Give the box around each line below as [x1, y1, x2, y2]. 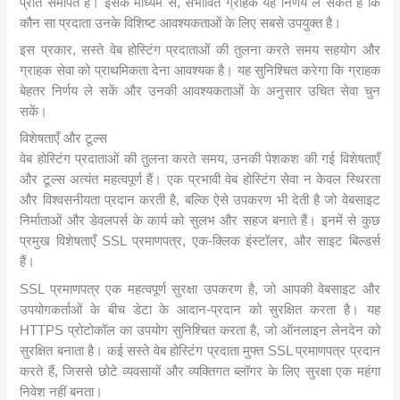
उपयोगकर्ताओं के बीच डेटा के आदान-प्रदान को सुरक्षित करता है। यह [20, 302, 380, 317]
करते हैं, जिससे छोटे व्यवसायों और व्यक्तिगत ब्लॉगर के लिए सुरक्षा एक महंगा [20, 363, 380, 379]
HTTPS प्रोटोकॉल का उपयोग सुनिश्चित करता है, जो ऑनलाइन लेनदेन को [20, 322, 380, 337]
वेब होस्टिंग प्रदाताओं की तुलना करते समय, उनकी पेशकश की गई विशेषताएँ [20, 152, 380, 167]
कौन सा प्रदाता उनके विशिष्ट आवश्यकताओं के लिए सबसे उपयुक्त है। [20, 15, 342, 30]
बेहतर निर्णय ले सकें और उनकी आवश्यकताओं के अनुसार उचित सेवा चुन [20, 83, 380, 98]
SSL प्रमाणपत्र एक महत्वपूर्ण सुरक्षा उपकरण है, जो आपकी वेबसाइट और [20, 281, 380, 296]
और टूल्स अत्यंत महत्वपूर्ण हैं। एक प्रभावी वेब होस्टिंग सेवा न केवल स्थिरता [20, 172, 380, 187]
